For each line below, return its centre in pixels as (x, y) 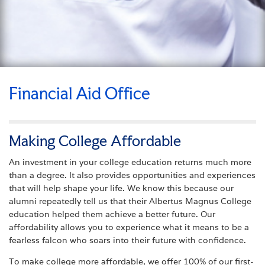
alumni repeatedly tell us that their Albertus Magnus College (130, 201)
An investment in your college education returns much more (130, 162)
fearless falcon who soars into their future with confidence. (127, 240)
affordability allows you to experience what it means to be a (129, 227)
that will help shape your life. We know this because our (121, 188)
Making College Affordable (95, 140)
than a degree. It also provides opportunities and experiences (132, 175)
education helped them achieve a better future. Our (112, 214)
